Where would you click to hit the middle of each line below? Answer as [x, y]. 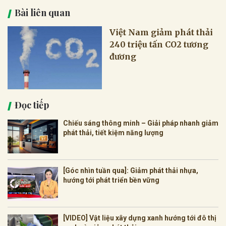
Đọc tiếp [32, 105]
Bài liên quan [42, 13]
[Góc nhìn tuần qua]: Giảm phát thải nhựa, [131, 171]
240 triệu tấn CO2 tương [159, 45]
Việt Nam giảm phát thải [161, 33]
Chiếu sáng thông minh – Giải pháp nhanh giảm [141, 123]
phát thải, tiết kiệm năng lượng [113, 133]
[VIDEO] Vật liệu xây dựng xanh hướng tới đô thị [140, 218]
